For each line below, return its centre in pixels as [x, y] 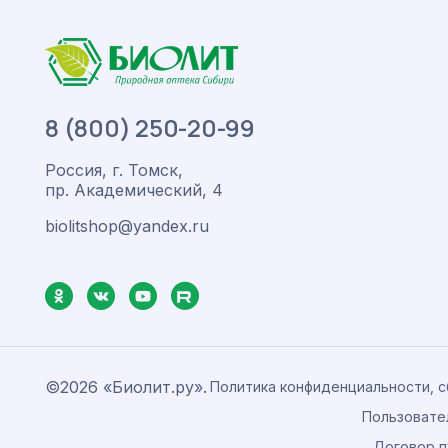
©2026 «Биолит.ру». [126, 387]
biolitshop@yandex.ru [127, 226]
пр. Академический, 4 [134, 190]
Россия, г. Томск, [114, 170]
